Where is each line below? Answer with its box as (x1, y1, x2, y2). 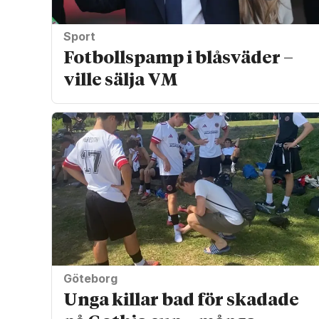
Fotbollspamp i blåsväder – (63, 50, 293, 68)
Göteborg (63, 271, 117, 286)
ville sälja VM (63, 72, 178, 90)
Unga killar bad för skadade (63, 291, 299, 309)
